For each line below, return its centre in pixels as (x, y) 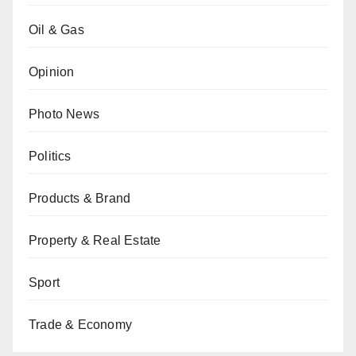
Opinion (52, 72)
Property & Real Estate (95, 241)
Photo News (64, 114)
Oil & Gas (56, 30)
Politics (50, 157)
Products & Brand (80, 199)
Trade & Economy (80, 325)
